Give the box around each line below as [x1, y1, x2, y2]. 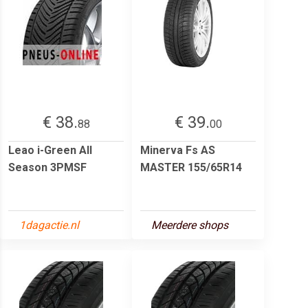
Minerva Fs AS [140, 143, 215, 157]
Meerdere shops [151, 218, 228, 232]
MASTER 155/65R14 [140, 160, 242, 174]
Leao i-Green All [8, 143, 92, 157]
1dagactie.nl [19, 218, 79, 232]
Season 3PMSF [8, 160, 87, 174]
